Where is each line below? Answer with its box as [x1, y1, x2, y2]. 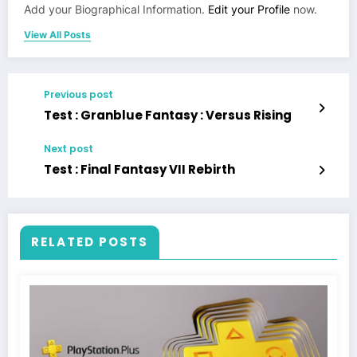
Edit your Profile [208, 2, 290, 16]
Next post [44, 141, 93, 155]
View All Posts [24, 28, 91, 41]
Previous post [44, 87, 113, 101]
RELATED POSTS [31, 233, 148, 250]
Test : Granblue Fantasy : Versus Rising [44, 106, 292, 124]
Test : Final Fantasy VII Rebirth [44, 160, 235, 178]
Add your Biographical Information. [24, 2, 208, 16]
